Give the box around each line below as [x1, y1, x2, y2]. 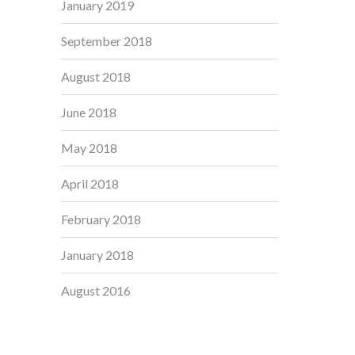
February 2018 [61, 212, 141, 227]
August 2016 [61, 283, 131, 298]
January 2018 [61, 247, 134, 262]
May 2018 [61, 140, 117, 155]
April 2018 [61, 176, 119, 191]
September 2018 [61, 33, 152, 48]
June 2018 [61, 105, 116, 120]
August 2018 [61, 69, 131, 84]
